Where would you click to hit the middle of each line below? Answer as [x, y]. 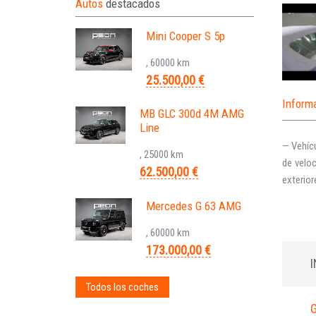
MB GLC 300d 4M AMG [192, 113]
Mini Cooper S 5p [186, 36]
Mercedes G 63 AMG [194, 206]
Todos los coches [122, 287]
